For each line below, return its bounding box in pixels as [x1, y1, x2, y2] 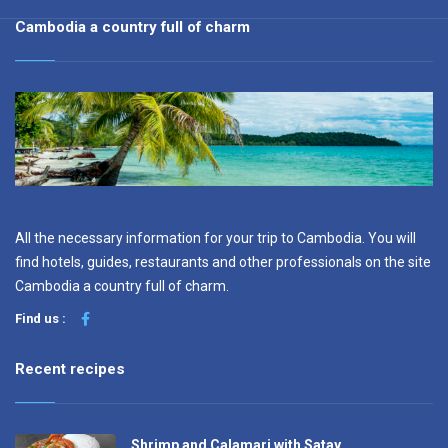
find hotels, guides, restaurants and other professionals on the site [15, 254, 431, 271]
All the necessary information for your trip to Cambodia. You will [15, 230, 416, 247]
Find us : [15, 311, 66, 327]
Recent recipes [15, 360, 125, 379]
